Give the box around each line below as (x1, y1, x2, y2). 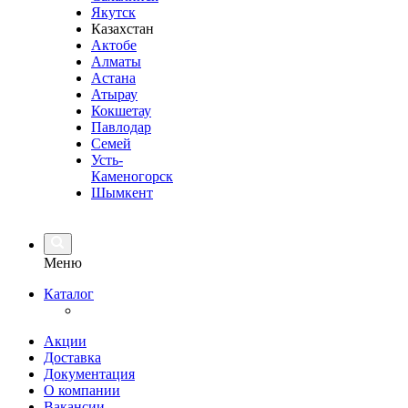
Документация (44, 366, 135, 382)
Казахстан (91, 21, 154, 36)
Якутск (91, 5, 136, 20)
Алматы (91, 54, 141, 69)
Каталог (44, 286, 94, 301)
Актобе (91, 37, 137, 53)
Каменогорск (91, 168, 173, 184)
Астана (91, 70, 136, 86)
